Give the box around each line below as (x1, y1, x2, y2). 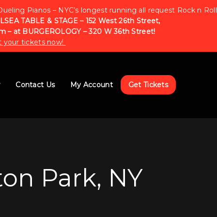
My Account (70, 80, 113, 90)
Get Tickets (128, 80, 168, 90)
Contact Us (15, 80, 55, 90)
